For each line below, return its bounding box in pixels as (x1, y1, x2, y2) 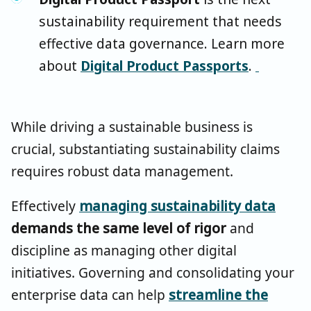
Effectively (11, 196, 79, 215)
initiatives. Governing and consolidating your (11, 262, 294, 282)
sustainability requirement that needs (39, 11, 282, 31)
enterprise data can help (11, 285, 169, 304)
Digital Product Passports (81, 56, 249, 75)
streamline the (169, 285, 268, 304)
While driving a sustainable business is (11, 117, 253, 136)
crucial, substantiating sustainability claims (11, 139, 280, 158)
